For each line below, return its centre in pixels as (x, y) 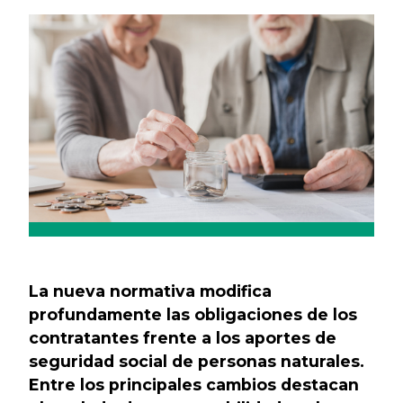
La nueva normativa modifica (150, 291)
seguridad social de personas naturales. (197, 361)
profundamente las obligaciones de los (193, 314)
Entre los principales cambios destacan (194, 384)
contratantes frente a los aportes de (183, 337)
